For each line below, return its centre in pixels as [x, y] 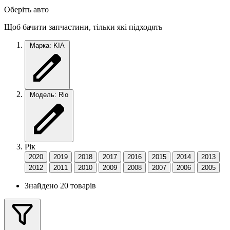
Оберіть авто [26, 9]
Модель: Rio [49, 94]
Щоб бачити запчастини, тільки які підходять [83, 27]
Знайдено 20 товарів [60, 185]
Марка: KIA [47, 45]
